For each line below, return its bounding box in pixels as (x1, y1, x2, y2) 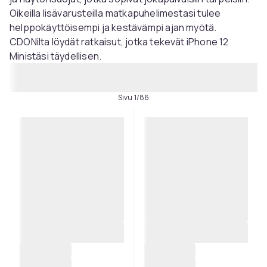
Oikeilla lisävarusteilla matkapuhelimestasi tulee (10, 7, 221, 20)
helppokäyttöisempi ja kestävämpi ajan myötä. (10, 21, 217, 34)
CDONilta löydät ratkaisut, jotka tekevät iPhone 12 (10, 35, 229, 48)
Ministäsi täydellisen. (10, 49, 102, 63)
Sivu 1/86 (117, 92, 150, 103)
